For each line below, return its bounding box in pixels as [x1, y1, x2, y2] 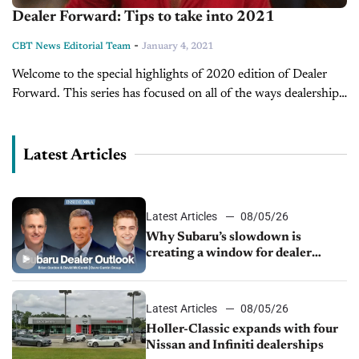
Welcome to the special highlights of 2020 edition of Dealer [12, 68, 327, 82]
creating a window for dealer [146, 246, 313, 260]
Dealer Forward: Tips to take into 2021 [12, 10, 275, 26]
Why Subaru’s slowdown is [146, 230, 302, 244]
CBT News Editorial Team [12, 42, 131, 52]
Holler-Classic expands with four [146, 322, 339, 336]
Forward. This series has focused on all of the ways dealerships [12, 87, 344, 101]
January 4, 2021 [142, 42, 213, 52]
